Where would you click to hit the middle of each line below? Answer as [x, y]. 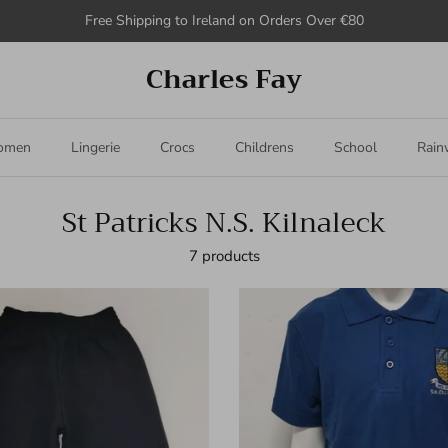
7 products [224, 255]
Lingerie [95, 147]
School [355, 147]
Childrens [264, 147]
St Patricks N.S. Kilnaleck [224, 222]
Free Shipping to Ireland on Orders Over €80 [224, 20]
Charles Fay [224, 79]
